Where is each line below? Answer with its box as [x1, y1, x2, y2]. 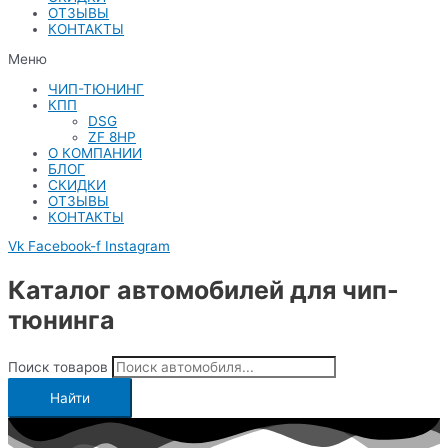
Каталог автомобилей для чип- [8, 275, 399, 306]
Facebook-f [28, 238, 101, 255]
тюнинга [8, 305, 115, 336]
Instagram [105, 238, 170, 255]
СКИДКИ [48, 176, 106, 193]
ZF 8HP [88, 128, 136, 145]
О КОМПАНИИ [48, 144, 142, 161]
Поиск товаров [8, 358, 108, 375]
